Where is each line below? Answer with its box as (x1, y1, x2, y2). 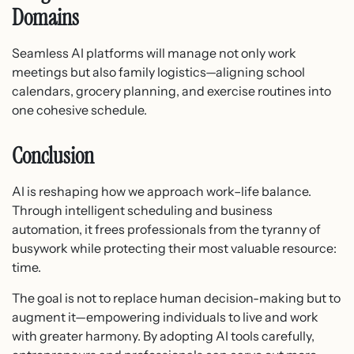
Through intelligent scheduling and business (12, 202, 273, 219)
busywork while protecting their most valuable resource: (12, 240, 337, 257)
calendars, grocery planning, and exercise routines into (12, 83, 331, 100)
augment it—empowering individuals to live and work (12, 308, 318, 325)
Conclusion (12, 141, 94, 171)
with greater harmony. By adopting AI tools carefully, (12, 327, 314, 344)
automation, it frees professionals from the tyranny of (12, 221, 321, 238)
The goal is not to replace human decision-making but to (12, 289, 341, 306)
